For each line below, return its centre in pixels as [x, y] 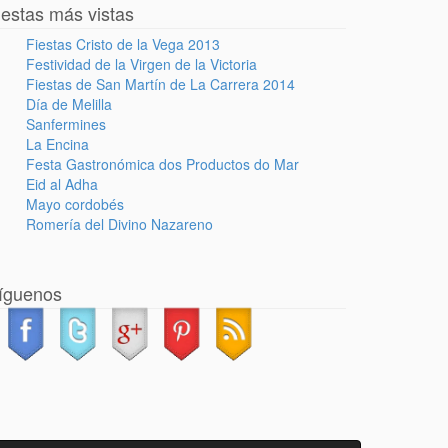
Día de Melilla [69, 103]
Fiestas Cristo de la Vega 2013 [123, 43]
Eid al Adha [62, 183]
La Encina [57, 143]
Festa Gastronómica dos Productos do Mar [162, 163]
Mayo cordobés [75, 203]
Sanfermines [66, 123]
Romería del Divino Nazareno [119, 223]
